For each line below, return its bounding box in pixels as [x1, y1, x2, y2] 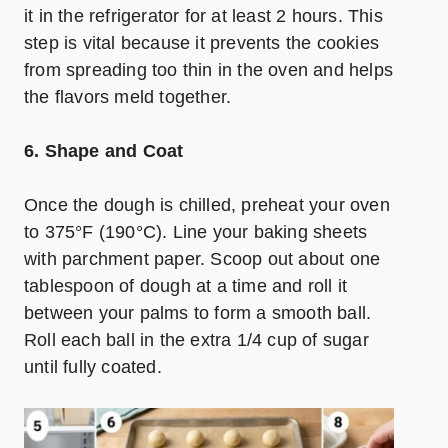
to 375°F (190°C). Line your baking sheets [24, 221, 368, 242]
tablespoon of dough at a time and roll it [24, 275, 348, 296]
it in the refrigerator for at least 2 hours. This [24, 5, 383, 26]
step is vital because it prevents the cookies [24, 32, 380, 53]
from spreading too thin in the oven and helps [24, 59, 394, 80]
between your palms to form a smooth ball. [24, 302, 372, 323]
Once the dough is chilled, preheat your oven [24, 194, 390, 215]
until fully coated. [24, 356, 162, 377]
